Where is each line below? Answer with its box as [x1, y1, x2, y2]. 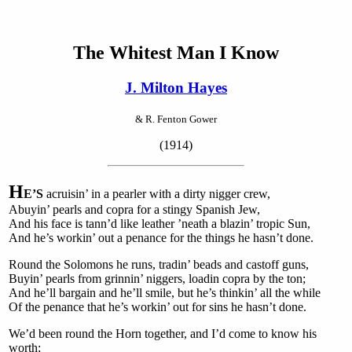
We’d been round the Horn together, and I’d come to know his [9, 326, 317, 340]
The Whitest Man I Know [73, 42, 279, 63]
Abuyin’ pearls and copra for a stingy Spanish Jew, [9, 202, 260, 216]
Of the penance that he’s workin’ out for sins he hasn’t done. [9, 299, 306, 313]
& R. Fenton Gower [135, 112, 217, 125]
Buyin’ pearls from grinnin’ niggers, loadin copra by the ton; [9, 271, 306, 285]
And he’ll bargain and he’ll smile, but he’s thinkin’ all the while [9, 285, 321, 299]
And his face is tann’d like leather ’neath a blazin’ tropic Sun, [9, 216, 310, 230]
